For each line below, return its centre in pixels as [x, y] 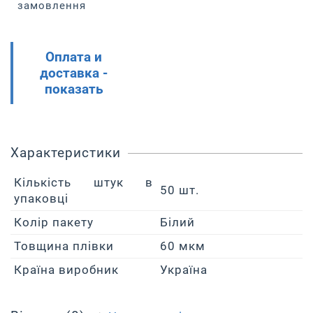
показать [74, 89]
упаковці [41, 198]
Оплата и [74, 57]
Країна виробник [66, 270]
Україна [184, 270]
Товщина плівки [64, 246]
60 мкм [183, 246]
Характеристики [66, 153]
